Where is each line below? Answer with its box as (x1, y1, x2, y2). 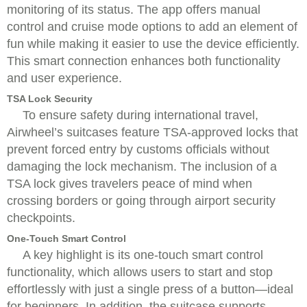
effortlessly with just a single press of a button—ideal (7, 282, 293, 296)
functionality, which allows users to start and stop (7, 265, 273, 279)
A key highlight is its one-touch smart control (23, 248, 263, 262)
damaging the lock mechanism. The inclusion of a (7, 160, 277, 173)
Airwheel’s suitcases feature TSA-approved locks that (7, 125, 298, 139)
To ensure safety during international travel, (23, 108, 258, 122)
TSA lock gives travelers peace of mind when (7, 177, 252, 191)
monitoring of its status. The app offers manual (7, 3, 260, 16)
